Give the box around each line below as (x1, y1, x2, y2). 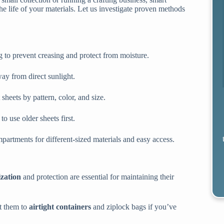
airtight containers (29, 202, 91, 211)
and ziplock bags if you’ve (91, 202, 176, 211)
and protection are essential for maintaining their (21, 172, 174, 181)
